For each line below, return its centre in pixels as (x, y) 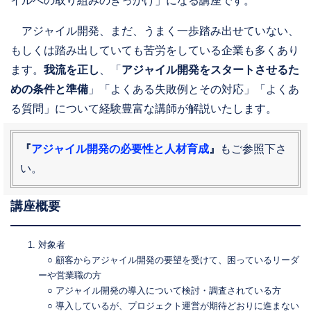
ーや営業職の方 (70, 275)
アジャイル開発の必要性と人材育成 (120, 149)
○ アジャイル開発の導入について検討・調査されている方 (160, 291)
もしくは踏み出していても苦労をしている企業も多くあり (155, 50)
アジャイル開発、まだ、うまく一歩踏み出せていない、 (155, 31)
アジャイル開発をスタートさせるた (210, 70)
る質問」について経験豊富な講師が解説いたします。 (144, 109)
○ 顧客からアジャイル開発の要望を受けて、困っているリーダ (169, 260)
